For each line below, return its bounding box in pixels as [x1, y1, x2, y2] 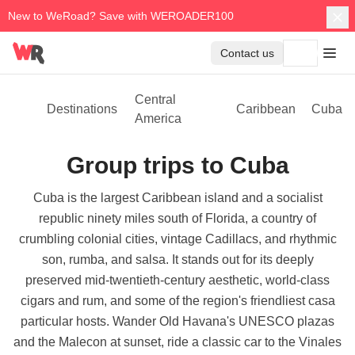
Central [135, 93, 177, 106]
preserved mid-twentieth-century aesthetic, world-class [25, 273, 330, 287]
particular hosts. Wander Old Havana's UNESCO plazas [21, 315, 334, 328]
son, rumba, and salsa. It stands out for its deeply [41, 253, 314, 266]
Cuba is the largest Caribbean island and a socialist [32, 191, 323, 204]
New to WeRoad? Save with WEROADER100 [8, 10, 234, 22]
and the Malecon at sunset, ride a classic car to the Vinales [13, 335, 342, 349]
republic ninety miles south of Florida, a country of [39, 212, 316, 225]
